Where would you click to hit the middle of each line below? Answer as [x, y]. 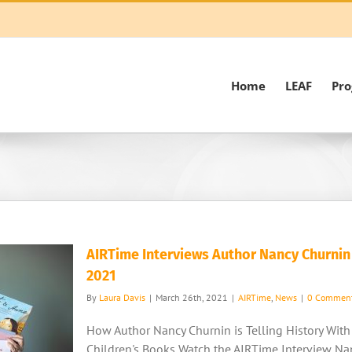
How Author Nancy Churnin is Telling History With [218, 330]
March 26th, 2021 [192, 297]
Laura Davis [122, 297]
